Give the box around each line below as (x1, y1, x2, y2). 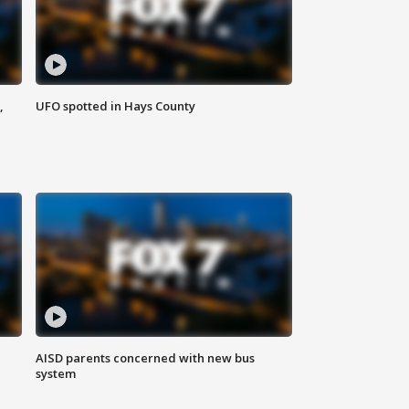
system (36, 365, 77, 383)
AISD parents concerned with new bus (36, 350, 256, 367)
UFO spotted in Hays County (36, 98, 196, 115)
